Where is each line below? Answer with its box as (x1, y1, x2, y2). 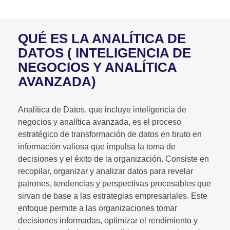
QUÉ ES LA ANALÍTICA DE (18, 30, 186, 46)
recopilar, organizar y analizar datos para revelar (18, 166, 193, 176)
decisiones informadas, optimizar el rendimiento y (18, 216, 198, 225)
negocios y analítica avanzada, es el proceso (18, 117, 181, 126)
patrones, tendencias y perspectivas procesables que (18, 179, 211, 188)
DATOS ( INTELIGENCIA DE (18, 45, 191, 61)
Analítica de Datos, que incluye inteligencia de (18, 105, 186, 114)
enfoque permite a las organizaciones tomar (18, 203, 177, 213)
